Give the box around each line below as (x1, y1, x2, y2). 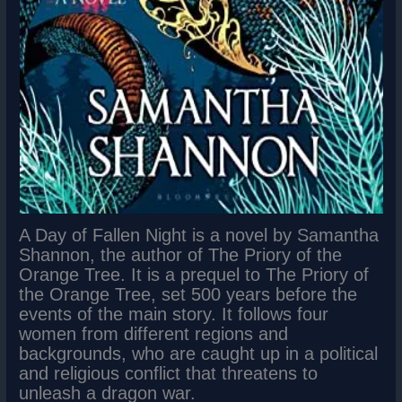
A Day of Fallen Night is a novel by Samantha (19, 225, 380, 246)
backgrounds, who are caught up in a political (19, 344, 379, 364)
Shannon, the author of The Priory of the (19, 245, 343, 266)
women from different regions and (19, 324, 289, 345)
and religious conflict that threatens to (19, 363, 319, 384)
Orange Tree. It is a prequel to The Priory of (19, 265, 370, 285)
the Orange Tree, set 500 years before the (19, 284, 358, 305)
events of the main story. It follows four (19, 304, 329, 325)
